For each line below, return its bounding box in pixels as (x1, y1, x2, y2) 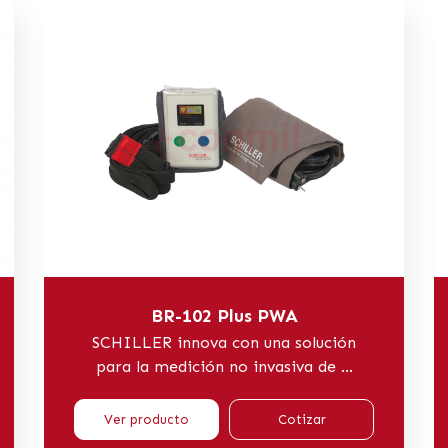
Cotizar (277, 411, 326, 427)
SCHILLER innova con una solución (92, 332, 356, 352)
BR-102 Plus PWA (150, 304, 298, 327)
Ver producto (104, 411, 189, 427)
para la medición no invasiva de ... (95, 356, 353, 376)
